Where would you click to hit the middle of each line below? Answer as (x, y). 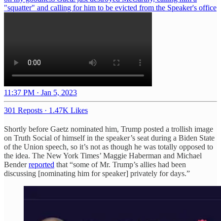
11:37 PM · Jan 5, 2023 (40, 92)
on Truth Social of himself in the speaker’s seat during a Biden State (109, 138)
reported (41, 164)
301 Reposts (23, 110)
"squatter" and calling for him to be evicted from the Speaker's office (110, 7)
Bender (16, 164)
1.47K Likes (68, 110)
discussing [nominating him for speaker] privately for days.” (97, 173)
